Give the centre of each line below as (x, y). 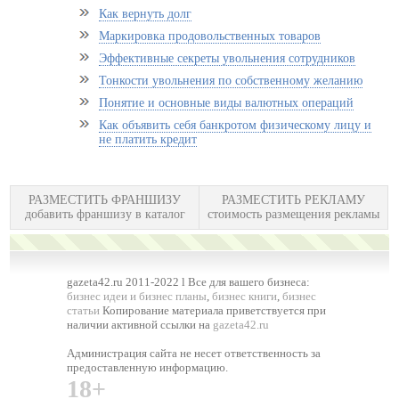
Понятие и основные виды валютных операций (227, 103)
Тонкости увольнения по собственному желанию (231, 81)
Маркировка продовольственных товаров (210, 36)
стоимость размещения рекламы (294, 214)
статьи (84, 310)
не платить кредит (148, 139)
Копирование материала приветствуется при (213, 310)
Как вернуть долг (146, 14)
